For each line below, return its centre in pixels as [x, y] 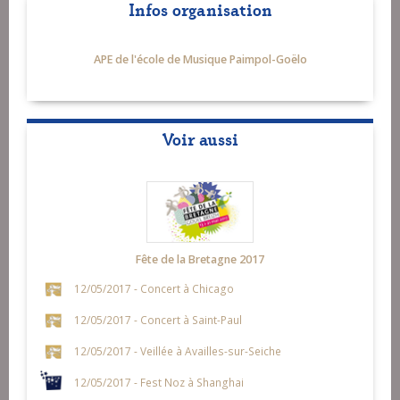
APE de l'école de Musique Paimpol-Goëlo [200, 59]
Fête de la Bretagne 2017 [200, 259]
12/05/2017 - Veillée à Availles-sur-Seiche [177, 350]
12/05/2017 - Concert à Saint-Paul [158, 319]
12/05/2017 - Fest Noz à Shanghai [158, 382]
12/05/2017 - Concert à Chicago [154, 288]
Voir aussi [200, 137]
